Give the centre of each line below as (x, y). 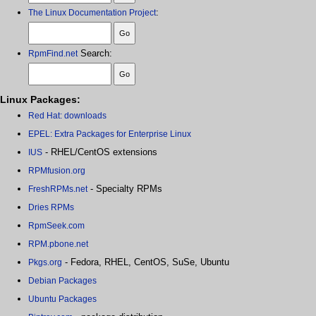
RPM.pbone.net (58, 244)
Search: (95, 54)
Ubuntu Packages (62, 299)
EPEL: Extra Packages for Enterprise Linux (110, 134)
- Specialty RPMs (125, 189)
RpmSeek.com (56, 226)
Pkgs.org (45, 263)
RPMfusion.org (57, 171)
